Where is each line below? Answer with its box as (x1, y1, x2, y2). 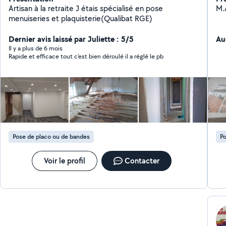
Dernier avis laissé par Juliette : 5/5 (9, 33, 134, 44)
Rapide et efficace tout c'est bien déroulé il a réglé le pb (9, 52, 164, 61)
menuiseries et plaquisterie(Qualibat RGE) (9, 13, 153, 24)
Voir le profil (44, 155, 86, 166)
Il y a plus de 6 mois (9, 44, 63, 52)
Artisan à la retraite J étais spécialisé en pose (9, 3, 163, 14)
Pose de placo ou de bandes (13, 132, 90, 141)
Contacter (125, 155, 160, 166)
